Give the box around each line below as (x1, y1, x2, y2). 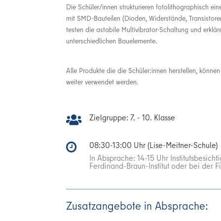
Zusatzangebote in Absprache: (66, 198, 209, 213)
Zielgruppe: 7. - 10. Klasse (89, 112, 176, 123)
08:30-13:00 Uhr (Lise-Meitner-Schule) (89, 139, 218, 150)
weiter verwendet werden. (66, 76, 139, 87)
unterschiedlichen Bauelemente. (66, 36, 157, 46)
